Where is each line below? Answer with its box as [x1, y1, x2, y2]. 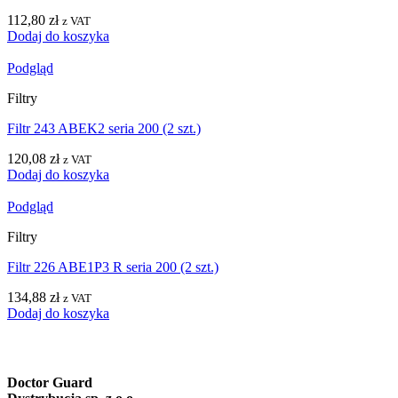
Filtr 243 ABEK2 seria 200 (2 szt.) [7, 120, 201, 136]
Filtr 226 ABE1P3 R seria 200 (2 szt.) [7, 259, 219, 275]
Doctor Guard [7, 374, 92, 390]
